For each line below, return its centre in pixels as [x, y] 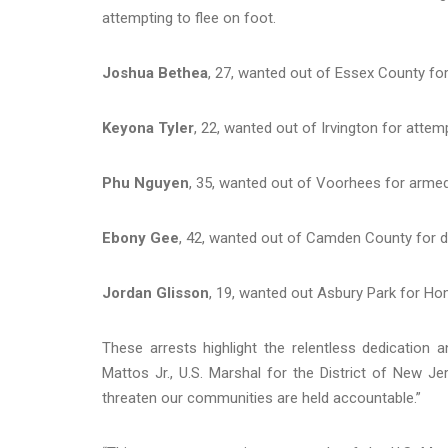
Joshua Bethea [155, 72]
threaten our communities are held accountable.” [261, 397]
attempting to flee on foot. [189, 17]
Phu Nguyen [145, 182]
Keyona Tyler [148, 127]
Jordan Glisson [155, 292]
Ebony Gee [140, 237]
